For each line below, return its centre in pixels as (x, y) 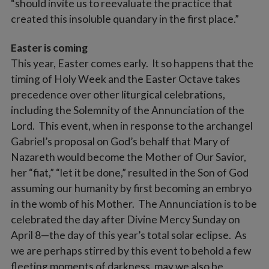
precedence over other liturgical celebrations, (118, 94)
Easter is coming (49, 47)
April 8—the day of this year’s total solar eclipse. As (128, 235)
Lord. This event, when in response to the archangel (131, 125)
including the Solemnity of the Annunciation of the (127, 110)
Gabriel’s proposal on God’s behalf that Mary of (120, 141)
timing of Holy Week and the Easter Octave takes (125, 79)
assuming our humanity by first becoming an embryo (131, 188)
